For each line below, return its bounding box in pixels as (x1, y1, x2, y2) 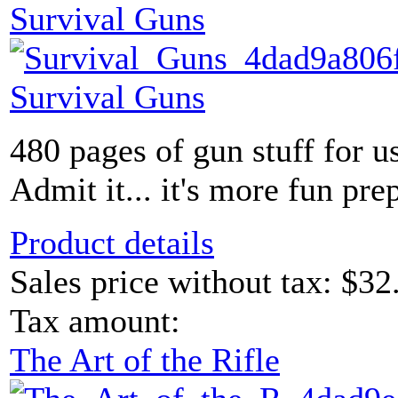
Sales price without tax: (10, 263, 341, 301)
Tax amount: (10, 302, 180, 340)
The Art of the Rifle (10, 341, 280, 379)
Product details (10, 224, 214, 262)
